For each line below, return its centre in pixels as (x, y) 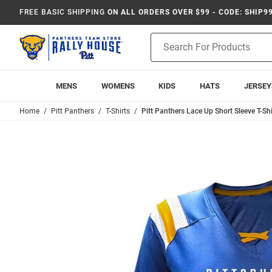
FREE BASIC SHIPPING (63, 12)
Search (164, 52)
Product (166, 39)
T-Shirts (118, 111)
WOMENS (118, 86)
